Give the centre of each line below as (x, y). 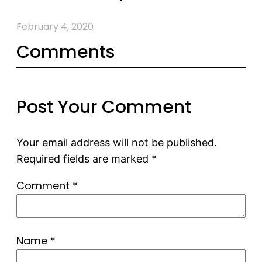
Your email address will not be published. (117, 142)
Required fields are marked (84, 158)
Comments (65, 52)
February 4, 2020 (55, 26)
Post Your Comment (104, 107)
